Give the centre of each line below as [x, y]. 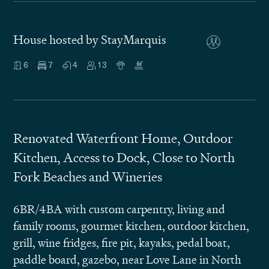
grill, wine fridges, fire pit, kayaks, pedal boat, [122, 243]
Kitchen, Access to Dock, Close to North [124, 158]
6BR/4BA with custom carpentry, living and [119, 209]
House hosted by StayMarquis [90, 40]
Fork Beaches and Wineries [88, 177]
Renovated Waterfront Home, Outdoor [123, 138]
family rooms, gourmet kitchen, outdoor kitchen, [131, 226]
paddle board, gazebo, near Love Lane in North [128, 260]
